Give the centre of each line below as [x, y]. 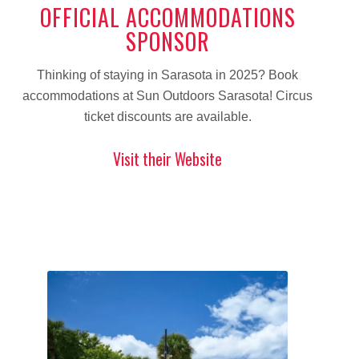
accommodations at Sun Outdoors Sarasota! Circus [167, 95]
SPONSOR [167, 42]
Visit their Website [167, 159]
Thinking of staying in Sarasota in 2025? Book [167, 75]
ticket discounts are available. [167, 116]
